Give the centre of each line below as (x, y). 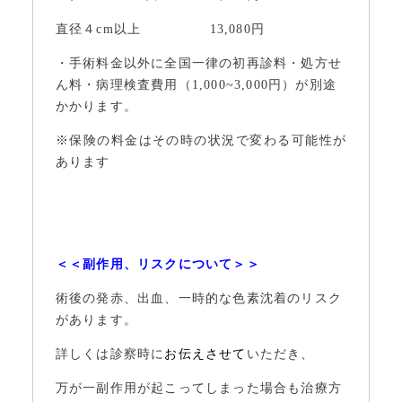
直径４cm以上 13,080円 (160, 29)
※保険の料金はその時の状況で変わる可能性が (201, 140)
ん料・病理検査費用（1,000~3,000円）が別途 (196, 85)
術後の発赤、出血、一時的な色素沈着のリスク (199, 298)
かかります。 (96, 106)
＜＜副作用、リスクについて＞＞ (157, 264)
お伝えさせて (205, 354)
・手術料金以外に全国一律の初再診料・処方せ (199, 63)
